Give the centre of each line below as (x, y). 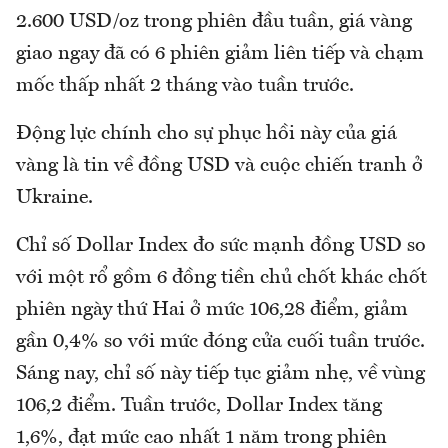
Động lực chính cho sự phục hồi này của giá (206, 134)
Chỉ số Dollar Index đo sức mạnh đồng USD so (221, 246)
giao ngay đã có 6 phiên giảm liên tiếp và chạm (220, 54)
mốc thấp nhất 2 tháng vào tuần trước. (185, 86)
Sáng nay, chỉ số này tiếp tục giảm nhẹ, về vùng (220, 374)
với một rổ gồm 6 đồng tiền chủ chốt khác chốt (221, 278)
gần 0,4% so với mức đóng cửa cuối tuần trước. (220, 342)
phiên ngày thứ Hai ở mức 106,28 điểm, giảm (212, 310)
